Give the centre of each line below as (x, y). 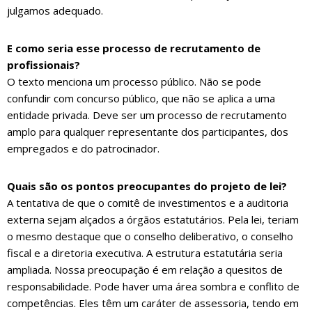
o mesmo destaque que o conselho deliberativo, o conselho (150, 236)
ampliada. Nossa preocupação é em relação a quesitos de (145, 270)
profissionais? (44, 65)
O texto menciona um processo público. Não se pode (134, 82)
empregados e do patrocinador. (83, 149)
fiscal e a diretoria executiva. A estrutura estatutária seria (145, 253)
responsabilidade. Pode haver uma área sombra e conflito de (153, 287)
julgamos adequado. (55, 11)
